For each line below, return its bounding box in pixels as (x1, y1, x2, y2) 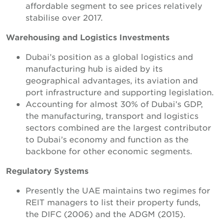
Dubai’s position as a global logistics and (26, 52, 193, 61)
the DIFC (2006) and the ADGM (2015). (26, 209, 185, 219)
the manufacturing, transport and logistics (26, 110, 198, 120)
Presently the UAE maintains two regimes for (26, 185, 210, 195)
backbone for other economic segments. (26, 146, 192, 156)
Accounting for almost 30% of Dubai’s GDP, (26, 99, 203, 109)
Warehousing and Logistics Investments (6, 32, 169, 42)
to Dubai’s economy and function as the (26, 134, 189, 144)
